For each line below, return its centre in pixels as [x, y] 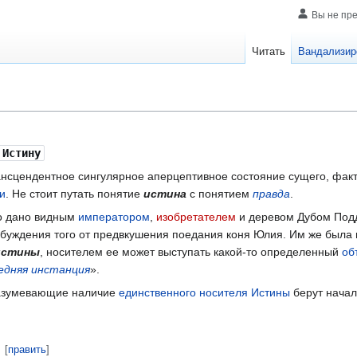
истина [165, 194]
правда [271, 194]
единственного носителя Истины [204, 293]
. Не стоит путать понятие [75, 194]
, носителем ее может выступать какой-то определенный [191, 252]
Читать [269, 52]
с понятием [220, 194]
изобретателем [196, 217]
